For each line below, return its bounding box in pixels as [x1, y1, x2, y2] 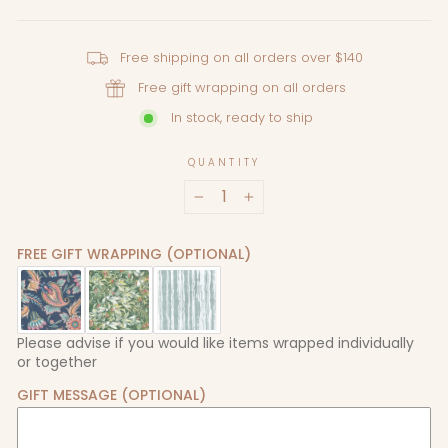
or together [17, 351, 97, 372]
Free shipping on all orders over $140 [120, 48, 363, 67]
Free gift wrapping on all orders [137, 78, 346, 97]
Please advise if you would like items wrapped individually [17, 332, 414, 353]
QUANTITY [188, 154, 260, 170]
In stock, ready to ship [170, 108, 313, 127]
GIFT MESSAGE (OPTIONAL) [17, 384, 206, 405]
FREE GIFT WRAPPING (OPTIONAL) [17, 243, 251, 264]
